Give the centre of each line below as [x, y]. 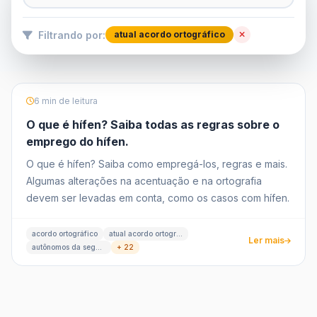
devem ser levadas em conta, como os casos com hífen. [158, 198]
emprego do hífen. [77, 142]
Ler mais [266, 240]
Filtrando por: [70, 35]
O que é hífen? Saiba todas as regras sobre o [153, 125]
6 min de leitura [66, 101]
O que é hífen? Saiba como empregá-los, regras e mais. [157, 164]
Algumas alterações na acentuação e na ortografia [144, 181]
